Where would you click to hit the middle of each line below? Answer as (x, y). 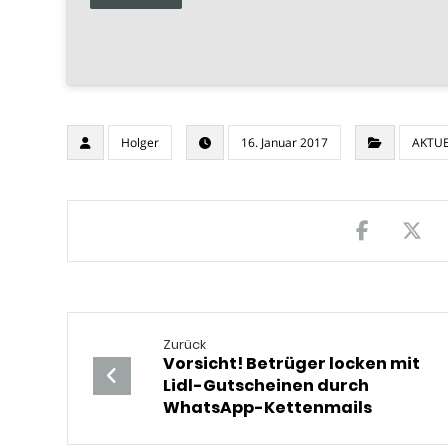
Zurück (185, 344)
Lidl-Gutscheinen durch (266, 385)
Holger (140, 142)
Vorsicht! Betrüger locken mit (292, 363)
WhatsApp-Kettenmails (268, 407)
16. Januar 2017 (285, 142)
